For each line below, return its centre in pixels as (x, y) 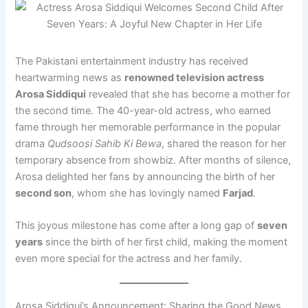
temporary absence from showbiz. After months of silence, (153, 160)
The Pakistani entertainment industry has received (132, 61)
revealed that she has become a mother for (188, 94)
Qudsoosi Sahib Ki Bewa (105, 143)
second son (44, 193)
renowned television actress (195, 77)
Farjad (238, 193)
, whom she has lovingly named (147, 193)
